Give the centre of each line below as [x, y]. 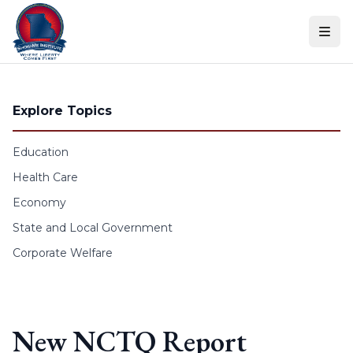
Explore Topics [62, 111]
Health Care [45, 177]
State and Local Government [93, 228]
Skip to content [54, 15]
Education [41, 152]
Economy [39, 203]
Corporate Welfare [63, 253]
